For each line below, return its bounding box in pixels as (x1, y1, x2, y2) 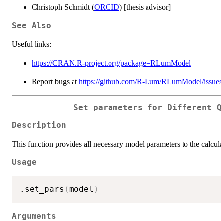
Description (12, 121, 66, 130)
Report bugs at (32, 77, 79, 86)
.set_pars (20, 184, 64, 194)
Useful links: (12, 39, 51, 48)
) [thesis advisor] (119, 2, 171, 11)
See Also (12, 21, 51, 30)
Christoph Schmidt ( (32, 2, 94, 11)
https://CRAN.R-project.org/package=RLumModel (32, 58, 191, 67)
